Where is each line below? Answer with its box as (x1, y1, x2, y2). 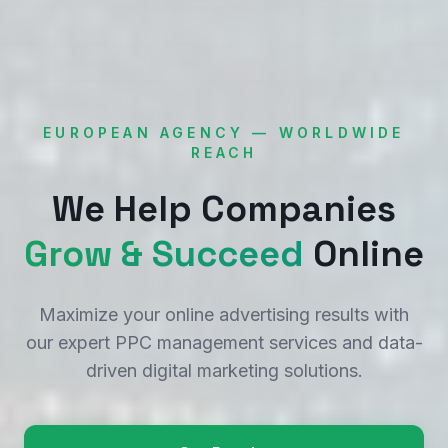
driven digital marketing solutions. (85, 360, 363, 381)
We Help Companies (52, 186, 396, 232)
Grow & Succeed (24, 231, 304, 277)
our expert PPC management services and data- (25, 332, 423, 353)
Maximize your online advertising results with (39, 304, 409, 325)
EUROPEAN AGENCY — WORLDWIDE (43, 124, 405, 141)
